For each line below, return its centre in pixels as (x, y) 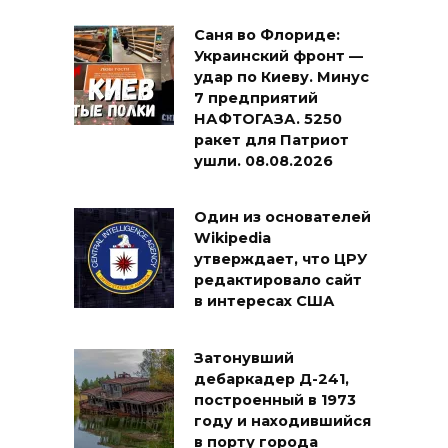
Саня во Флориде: (267, 35)
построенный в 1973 (275, 400)
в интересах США (264, 301)
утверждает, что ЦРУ (280, 259)
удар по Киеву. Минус (281, 77)
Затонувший (244, 358)
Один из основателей (282, 217)
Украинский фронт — (278, 56)
